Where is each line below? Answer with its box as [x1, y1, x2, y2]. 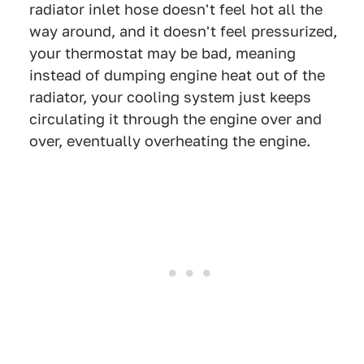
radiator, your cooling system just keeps [29, 89, 311, 106]
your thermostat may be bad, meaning [29, 45, 296, 63]
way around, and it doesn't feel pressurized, [29, 23, 337, 41]
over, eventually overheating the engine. [29, 132, 310, 150]
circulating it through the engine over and [29, 110, 322, 128]
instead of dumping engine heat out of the [29, 67, 325, 84]
